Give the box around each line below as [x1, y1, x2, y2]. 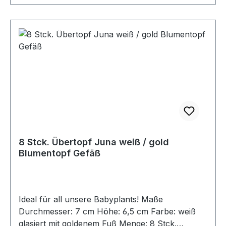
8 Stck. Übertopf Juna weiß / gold [19, 136, 169, 147]
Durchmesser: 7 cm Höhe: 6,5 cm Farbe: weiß [19, 206, 151, 216]
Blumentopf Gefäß [19, 147, 100, 158]
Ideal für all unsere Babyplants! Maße [19, 194, 141, 204]
